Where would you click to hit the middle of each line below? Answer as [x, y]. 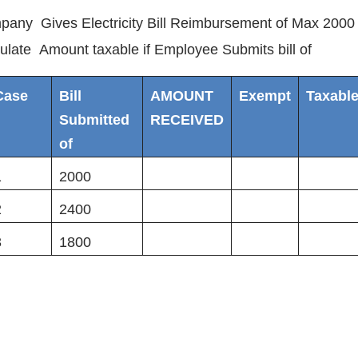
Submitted [94, 120]
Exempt [265, 96]
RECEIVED [187, 120]
